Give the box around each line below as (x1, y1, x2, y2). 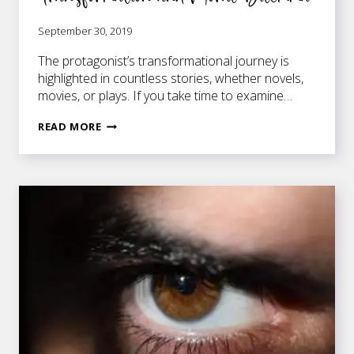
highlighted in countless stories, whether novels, (38, 70, 303, 88)
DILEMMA (100, 239, 153, 254)
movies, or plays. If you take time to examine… (38, 87, 292, 105)
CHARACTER (100, 170, 166, 185)
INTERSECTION (100, 135, 183, 150)
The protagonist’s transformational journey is (38, 52, 289, 70)
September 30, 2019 (38, 24, 132, 39)
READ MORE (38, 119, 102, 134)
